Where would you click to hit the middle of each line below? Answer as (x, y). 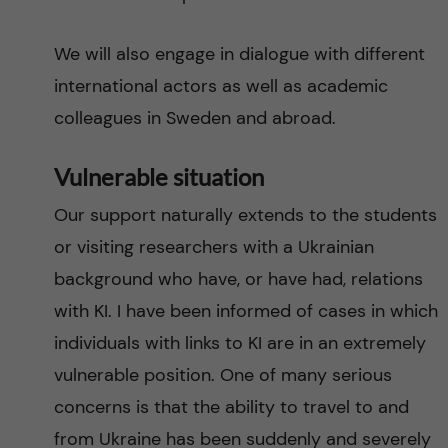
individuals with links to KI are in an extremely (239, 343)
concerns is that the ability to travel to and (231, 407)
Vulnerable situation (158, 176)
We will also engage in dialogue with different (239, 54)
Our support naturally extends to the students (245, 215)
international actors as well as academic (220, 86)
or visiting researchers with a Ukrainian (213, 247)
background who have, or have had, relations (238, 279)
